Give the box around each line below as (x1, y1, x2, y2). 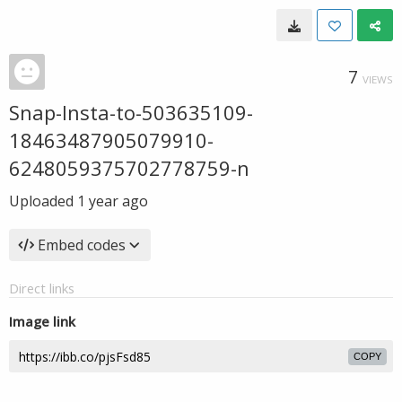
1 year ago (77, 191, 148, 211)
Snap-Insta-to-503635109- (9, 99, 253, 126)
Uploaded (9, 191, 77, 211)
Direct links (9, 279, 74, 297)
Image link (9, 312, 75, 330)
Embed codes (38, 235, 126, 255)
